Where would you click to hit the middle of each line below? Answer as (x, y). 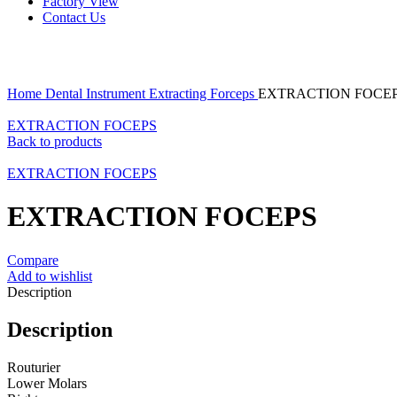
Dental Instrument (97, 93)
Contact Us (74, 17)
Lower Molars (47, 383)
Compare (33, 260)
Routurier (34, 367)
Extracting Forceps (203, 93)
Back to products (54, 141)
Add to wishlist (50, 276)
